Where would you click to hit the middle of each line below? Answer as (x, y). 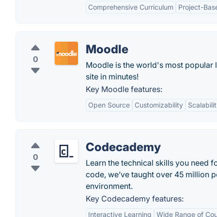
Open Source (109, 105)
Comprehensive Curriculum (131, 7)
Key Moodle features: (124, 89)
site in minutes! (112, 77)
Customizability (159, 105)
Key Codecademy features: (135, 199)
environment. (109, 186)
